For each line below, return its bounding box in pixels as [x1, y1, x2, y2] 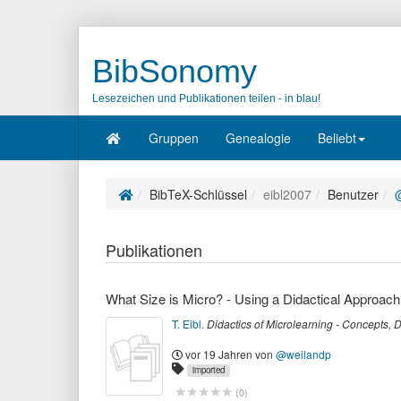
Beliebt [317, 129, 356, 147]
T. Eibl [172, 315, 201, 331]
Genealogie [225, 129, 291, 147]
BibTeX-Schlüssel [149, 185, 247, 203]
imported [192, 363, 225, 376]
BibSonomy [92, 53, 257, 90]
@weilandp [276, 346, 331, 362]
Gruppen [148, 129, 199, 147]
